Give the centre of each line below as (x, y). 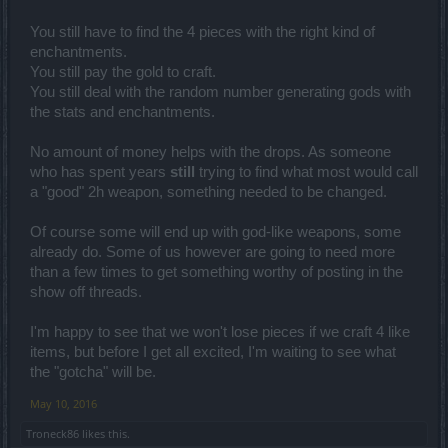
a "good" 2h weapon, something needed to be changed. (208, 191)
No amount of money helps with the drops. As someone (210, 151)
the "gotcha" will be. (93, 371)
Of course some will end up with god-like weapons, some (215, 231)
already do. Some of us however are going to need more (212, 251)
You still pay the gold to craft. (123, 71)
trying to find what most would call (306, 171)
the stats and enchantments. (122, 111)
